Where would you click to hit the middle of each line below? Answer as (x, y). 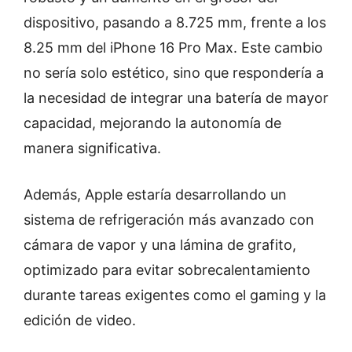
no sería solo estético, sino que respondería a (174, 73)
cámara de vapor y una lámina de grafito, (160, 245)
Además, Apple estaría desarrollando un (155, 195)
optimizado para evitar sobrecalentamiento (167, 270)
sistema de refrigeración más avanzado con (169, 220)
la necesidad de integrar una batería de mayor (176, 98)
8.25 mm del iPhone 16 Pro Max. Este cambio (173, 48)
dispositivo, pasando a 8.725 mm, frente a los (175, 23)
